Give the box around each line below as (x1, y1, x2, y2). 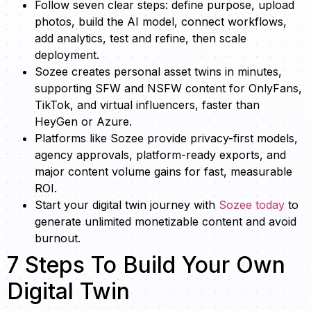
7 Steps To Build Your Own (7, 251, 285, 279)
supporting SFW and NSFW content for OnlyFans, (35, 81, 302, 96)
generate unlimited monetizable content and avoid (35, 215, 296, 229)
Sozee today (219, 198, 285, 212)
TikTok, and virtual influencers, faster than (35, 98, 260, 112)
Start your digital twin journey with (35, 198, 219, 212)
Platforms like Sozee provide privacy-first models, (35, 131, 298, 146)
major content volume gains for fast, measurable (35, 165, 292, 179)
